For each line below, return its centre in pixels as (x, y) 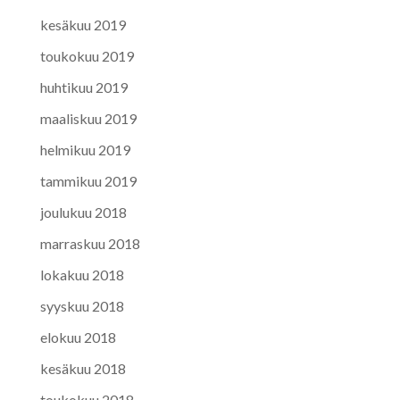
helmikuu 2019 (85, 150)
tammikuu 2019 (88, 181)
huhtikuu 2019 (83, 87)
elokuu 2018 (78, 337)
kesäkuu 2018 (83, 369)
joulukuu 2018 (83, 212)
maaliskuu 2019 (88, 119)
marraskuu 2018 (90, 244)
